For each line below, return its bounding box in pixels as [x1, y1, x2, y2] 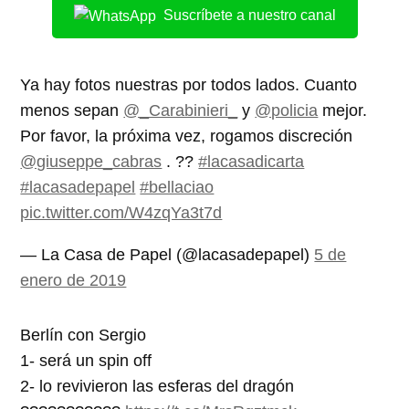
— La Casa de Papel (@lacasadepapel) [20, 246, 315, 265]
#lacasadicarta [198, 152, 305, 172]
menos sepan [20, 101, 124, 121]
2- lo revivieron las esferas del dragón [20, 377, 295, 396]
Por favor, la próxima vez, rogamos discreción [20, 127, 353, 146]
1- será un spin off [20, 351, 152, 371]
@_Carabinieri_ [123, 101, 238, 121]
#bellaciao [140, 178, 215, 197]
